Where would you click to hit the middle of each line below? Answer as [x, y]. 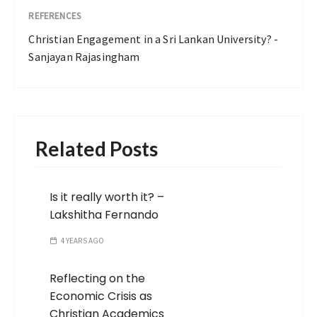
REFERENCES [54, 16]
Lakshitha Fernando [104, 215]
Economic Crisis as [101, 296]
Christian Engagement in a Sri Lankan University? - [153, 39]
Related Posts [97, 149]
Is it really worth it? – [107, 197]
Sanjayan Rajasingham [84, 57]
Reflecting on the [98, 278]
